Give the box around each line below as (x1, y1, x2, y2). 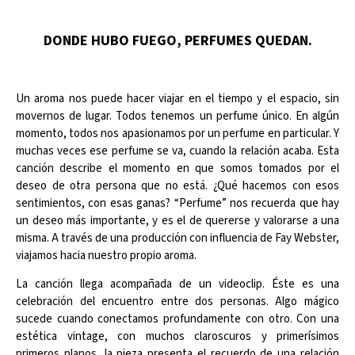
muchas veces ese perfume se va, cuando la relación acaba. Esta (16, 142, 339, 159)
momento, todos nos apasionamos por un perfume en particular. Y (16, 124, 339, 142)
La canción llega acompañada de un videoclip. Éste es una (16, 276, 339, 293)
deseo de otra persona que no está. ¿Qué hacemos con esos (16, 177, 339, 194)
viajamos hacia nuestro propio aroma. (16, 246, 199, 264)
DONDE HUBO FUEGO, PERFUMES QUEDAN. (43, 30, 312, 49)
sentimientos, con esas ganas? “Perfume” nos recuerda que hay (16, 194, 339, 212)
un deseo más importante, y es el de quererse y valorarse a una (16, 212, 339, 229)
